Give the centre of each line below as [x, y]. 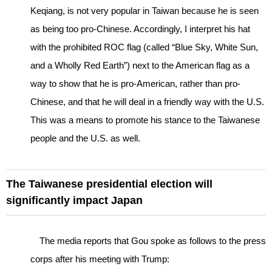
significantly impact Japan [74, 201]
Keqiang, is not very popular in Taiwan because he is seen [144, 11]
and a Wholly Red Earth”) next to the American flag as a [140, 66]
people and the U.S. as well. [85, 138]
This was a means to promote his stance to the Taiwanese [145, 120]
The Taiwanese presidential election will [109, 184]
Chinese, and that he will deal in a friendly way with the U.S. [147, 102]
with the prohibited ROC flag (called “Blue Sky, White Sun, [144, 47]
